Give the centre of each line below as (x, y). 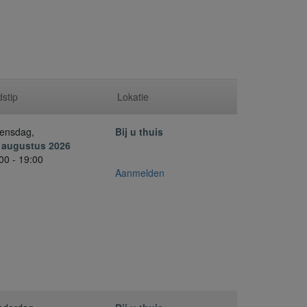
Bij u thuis (139, 132)
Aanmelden (140, 173)
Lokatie (133, 97)
